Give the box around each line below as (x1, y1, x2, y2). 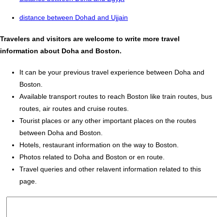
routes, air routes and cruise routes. (19, 104, 129, 112)
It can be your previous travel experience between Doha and (19, 68, 204, 76)
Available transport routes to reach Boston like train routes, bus (19, 92, 212, 100)
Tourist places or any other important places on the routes (19, 116, 196, 124)
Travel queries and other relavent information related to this (19, 165, 201, 173)
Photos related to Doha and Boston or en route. (19, 153, 165, 161)
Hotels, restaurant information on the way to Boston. (19, 140, 179, 149)
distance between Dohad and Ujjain (19, 14, 128, 22)
